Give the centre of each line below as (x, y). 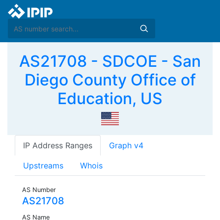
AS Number (39, 190)
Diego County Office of (110, 80)
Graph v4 (126, 146)
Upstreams (43, 166)
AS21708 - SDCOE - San (110, 61)
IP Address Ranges (58, 146)
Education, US (110, 98)
